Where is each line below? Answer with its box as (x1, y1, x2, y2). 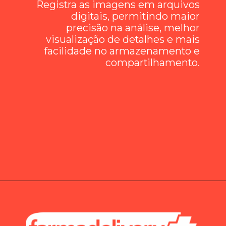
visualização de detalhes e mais (45, 33, 200, 45)
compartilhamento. (105, 56, 200, 69)
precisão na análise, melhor (66, 21, 200, 34)
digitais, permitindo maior (71, 10, 200, 22)
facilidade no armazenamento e (44, 44, 200, 57)
